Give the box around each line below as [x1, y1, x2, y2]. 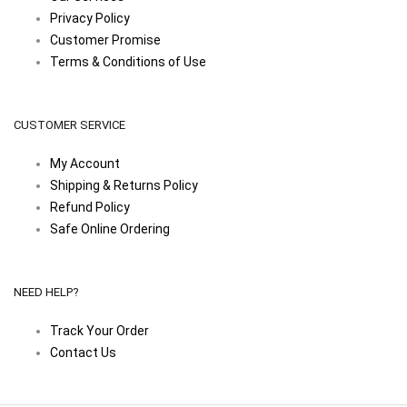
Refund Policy [50, 200, 130, 214]
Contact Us [50, 345, 116, 360]
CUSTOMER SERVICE [14, 118, 125, 132]
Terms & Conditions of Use [50, 55, 206, 69]
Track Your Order [50, 323, 149, 338]
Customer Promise [50, 33, 161, 47]
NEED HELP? [14, 285, 79, 299]
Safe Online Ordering [50, 222, 170, 236]
